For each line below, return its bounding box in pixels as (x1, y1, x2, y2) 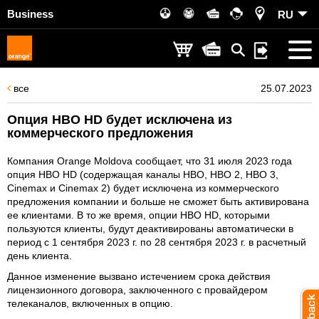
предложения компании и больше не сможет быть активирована (7, 196, 309, 207)
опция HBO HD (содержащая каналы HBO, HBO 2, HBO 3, (7, 169, 278, 180)
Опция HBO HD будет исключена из (7, 113, 232, 127)
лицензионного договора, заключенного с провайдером (7, 284, 268, 296)
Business (7, 8, 53, 20)
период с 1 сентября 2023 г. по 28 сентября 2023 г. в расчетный (7, 236, 306, 248)
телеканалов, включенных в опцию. (7, 298, 173, 309)
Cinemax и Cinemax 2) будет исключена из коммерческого (7, 182, 279, 194)
